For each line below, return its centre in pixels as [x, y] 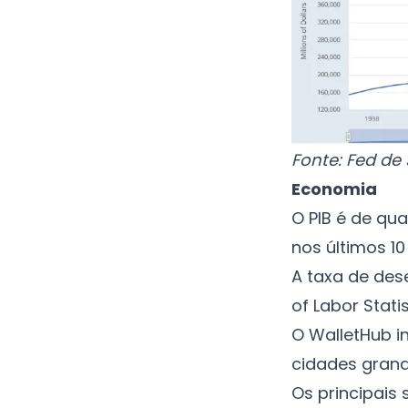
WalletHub [350, 334]
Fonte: [316, 159]
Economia [334, 189]
